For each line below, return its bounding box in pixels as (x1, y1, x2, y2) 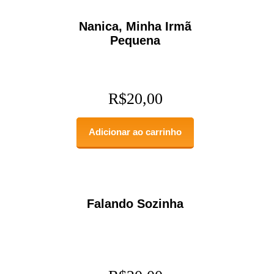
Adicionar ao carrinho (89, 126, 182, 137)
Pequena (110, 33, 161, 47)
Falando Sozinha (87, 196, 184, 210)
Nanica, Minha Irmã (79, 19, 192, 33)
